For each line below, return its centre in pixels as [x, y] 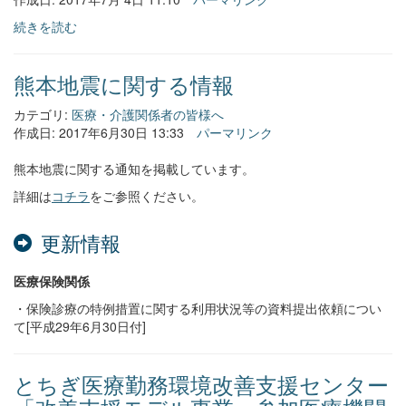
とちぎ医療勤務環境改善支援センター [201, 384]
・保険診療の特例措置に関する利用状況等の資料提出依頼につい [198, 308]
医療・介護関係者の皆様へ [148, 114]
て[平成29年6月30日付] [80, 326]
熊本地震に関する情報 [124, 84]
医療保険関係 [52, 281]
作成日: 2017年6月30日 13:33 [99, 132]
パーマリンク [235, 132]
